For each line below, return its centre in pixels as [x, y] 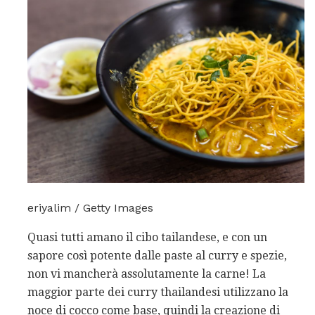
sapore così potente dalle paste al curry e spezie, [157, 256]
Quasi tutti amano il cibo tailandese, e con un [147, 238]
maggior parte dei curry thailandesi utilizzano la [158, 292]
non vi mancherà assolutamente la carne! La [147, 274]
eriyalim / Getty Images [90, 208]
